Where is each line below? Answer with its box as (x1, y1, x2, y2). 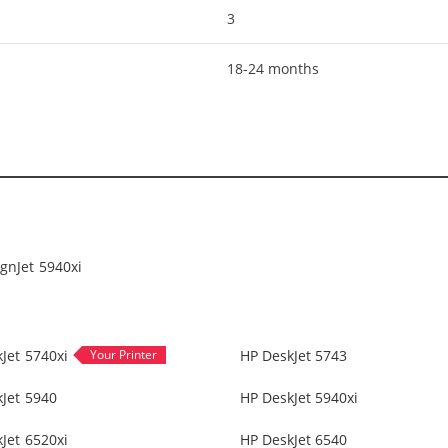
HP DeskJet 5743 (239, 346, 348, 366)
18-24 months (227, 58, 320, 78)
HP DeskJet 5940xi (239, 388, 359, 408)
